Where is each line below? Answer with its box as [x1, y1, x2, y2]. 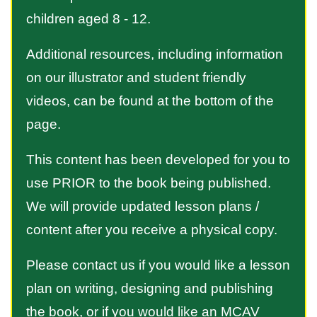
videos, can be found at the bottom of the [26, 93, 274, 109]
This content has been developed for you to [26, 152, 290, 168]
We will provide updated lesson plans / [26, 199, 259, 214]
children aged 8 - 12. [26, 11, 151, 27]
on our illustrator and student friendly [26, 70, 246, 86]
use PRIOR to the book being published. [26, 175, 271, 191]
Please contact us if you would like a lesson [26, 258, 290, 273]
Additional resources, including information [26, 47, 283, 62]
